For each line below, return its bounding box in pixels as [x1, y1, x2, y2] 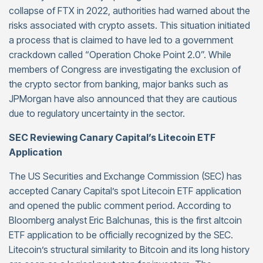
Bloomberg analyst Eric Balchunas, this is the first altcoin [9, 214, 242, 226]
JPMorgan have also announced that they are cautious [9, 93, 237, 104]
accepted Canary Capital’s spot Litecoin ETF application [9, 185, 241, 197]
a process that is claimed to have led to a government [9, 34, 233, 46]
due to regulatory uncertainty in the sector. [9, 107, 185, 119]
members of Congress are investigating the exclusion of [9, 63, 241, 75]
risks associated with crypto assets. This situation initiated [9, 19, 250, 31]
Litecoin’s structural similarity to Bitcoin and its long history [9, 244, 249, 255]
